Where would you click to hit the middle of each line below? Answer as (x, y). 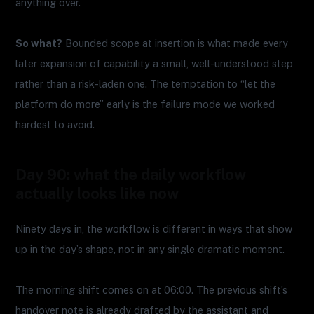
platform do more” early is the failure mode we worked (145, 104)
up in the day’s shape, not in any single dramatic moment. (150, 249)
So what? (39, 43)
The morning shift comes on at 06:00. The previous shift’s (152, 289)
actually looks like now (97, 193)
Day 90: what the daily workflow (131, 174)
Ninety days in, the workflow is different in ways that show (154, 228)
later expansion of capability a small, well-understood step (155, 63)
